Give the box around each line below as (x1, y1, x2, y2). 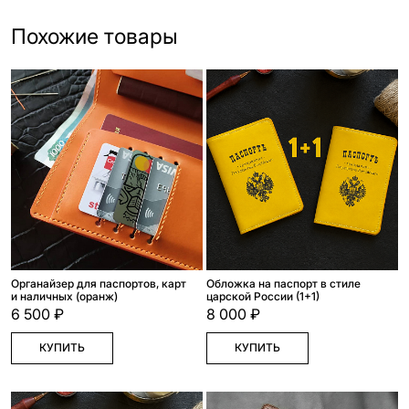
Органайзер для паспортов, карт (11, 276, 186, 290)
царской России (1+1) (206, 288, 320, 303)
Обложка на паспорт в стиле (206, 276, 361, 290)
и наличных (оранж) (11, 288, 118, 303)
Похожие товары (11, 24, 178, 50)
